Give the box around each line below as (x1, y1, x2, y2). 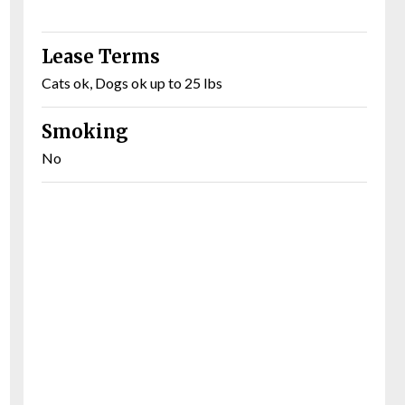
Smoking (42, 120, 128, 144)
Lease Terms (42, 45, 160, 69)
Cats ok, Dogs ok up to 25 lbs (42, 74, 222, 92)
